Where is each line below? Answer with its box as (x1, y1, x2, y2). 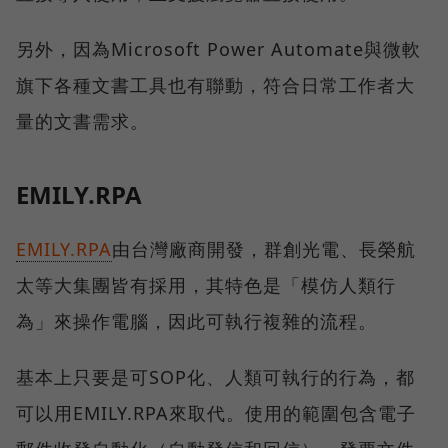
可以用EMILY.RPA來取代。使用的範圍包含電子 (16, 400, 416, 425)
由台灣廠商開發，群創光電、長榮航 (112, 236, 416, 261)
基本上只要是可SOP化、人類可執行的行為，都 (16, 364, 415, 389)
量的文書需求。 (16, 108, 149, 133)
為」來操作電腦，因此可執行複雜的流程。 (16, 308, 377, 333)
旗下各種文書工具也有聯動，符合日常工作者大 (16, 72, 415, 97)
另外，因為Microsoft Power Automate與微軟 (16, 36, 421, 61)
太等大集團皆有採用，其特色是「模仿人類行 (16, 272, 396, 297)
